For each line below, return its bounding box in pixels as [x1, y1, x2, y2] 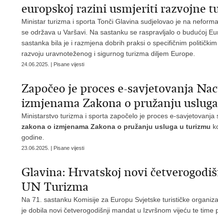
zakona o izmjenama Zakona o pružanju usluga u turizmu [21, 123, 213, 130]
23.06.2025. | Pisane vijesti [21, 145, 84, 151]
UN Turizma [21, 180, 89, 194]
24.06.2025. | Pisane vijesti [21, 61, 84, 67]
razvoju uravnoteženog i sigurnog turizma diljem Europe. [21, 50, 195, 57]
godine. [21, 133, 44, 141]
